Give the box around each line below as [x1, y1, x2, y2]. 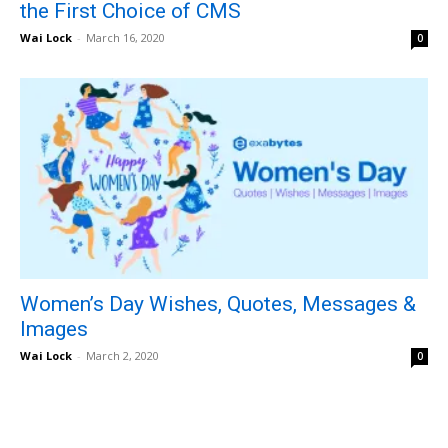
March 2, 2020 [86, 348, 159, 364]
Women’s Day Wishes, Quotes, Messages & [20, 292, 416, 317]
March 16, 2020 [86, 29, 165, 45]
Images [20, 317, 88, 342]
